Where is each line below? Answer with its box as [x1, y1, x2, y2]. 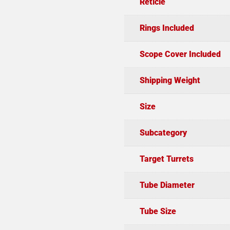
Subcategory [139, 128, 187, 138]
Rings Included [139, 23, 194, 33]
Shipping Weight [139, 75, 200, 86]
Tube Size [139, 206, 176, 217]
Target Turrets [139, 154, 194, 164]
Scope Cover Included [139, 49, 221, 60]
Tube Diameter [139, 180, 195, 190]
